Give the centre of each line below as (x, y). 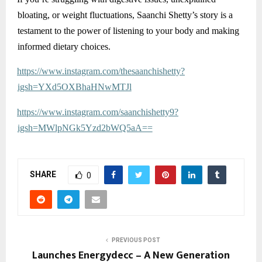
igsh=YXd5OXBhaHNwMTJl (74, 87)
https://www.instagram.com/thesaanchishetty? (101, 71)
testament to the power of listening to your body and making (128, 30)
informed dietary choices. (64, 46)
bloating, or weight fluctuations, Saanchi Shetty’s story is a (125, 15)
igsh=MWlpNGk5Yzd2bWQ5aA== (85, 127)
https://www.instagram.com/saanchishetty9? (98, 112)
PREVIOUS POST (136, 240)
